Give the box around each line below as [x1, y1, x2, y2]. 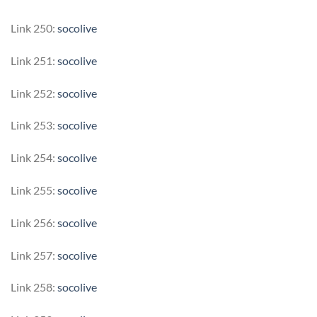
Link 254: [11, 151, 57, 165]
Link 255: [11, 183, 57, 197]
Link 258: [11, 280, 57, 294]
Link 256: [11, 215, 57, 229]
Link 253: [11, 118, 57, 132]
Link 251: [11, 53, 57, 67]
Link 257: [11, 248, 57, 262]
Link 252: [11, 86, 57, 100]
